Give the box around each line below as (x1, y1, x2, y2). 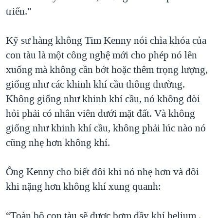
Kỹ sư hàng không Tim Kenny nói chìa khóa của (6, 34, 206, 48)
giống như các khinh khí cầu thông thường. (6, 77, 185, 91)
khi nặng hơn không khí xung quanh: (6, 180, 161, 194)
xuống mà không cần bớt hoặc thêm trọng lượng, (6, 63, 208, 77)
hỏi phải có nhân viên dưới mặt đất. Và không (6, 107, 195, 121)
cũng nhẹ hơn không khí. (6, 136, 110, 150)
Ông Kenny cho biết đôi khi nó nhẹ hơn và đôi (6, 165, 199, 179)
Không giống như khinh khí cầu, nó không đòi (6, 92, 200, 106)
